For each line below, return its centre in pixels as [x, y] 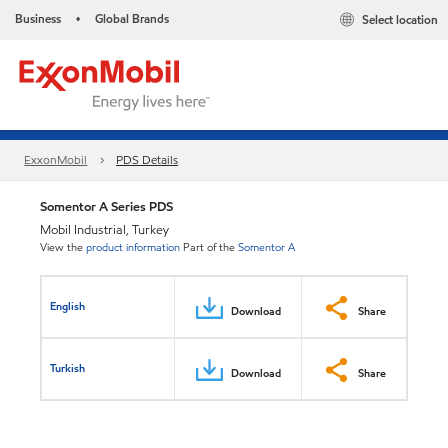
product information [133, 247]
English [68, 305]
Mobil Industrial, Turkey [104, 230]
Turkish [68, 367]
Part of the [209, 247]
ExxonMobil [56, 160]
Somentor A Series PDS [106, 206]
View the [61, 247]
